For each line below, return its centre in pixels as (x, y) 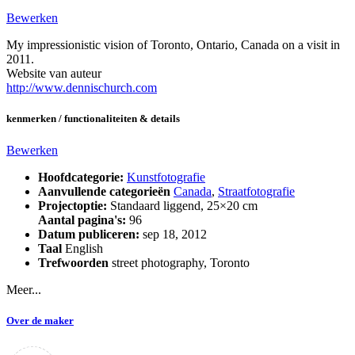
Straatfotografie (256, 191)
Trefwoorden (73, 262)
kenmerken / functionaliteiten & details (93, 119)
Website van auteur (54, 74)
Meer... (24, 289)
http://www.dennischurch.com (82, 88)
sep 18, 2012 (173, 234)
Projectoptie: (74, 205)
